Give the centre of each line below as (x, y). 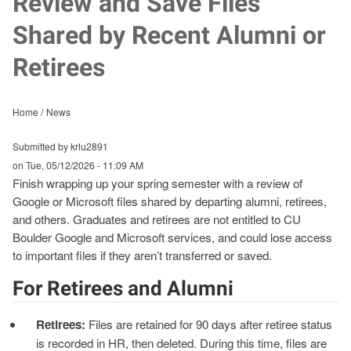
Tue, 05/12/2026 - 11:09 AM (85, 165)
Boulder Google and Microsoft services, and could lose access (172, 237)
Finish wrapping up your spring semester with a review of (157, 183)
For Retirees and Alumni (123, 289)
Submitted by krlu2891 (60, 147)
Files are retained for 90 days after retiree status (209, 324)
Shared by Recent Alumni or (169, 36)
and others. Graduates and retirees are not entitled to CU (157, 219)
